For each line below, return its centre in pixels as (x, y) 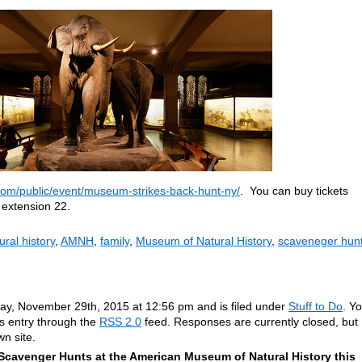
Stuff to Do (316, 306)
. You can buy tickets (294, 191)
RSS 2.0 (120, 322)
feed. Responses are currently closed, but (250, 322)
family (115, 241)
